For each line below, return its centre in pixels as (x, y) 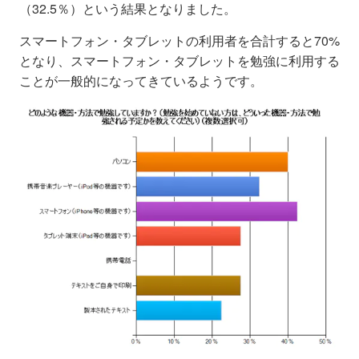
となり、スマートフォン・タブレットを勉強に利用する (179, 60)
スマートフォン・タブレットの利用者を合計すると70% (179, 40)
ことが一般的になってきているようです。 (141, 80)
